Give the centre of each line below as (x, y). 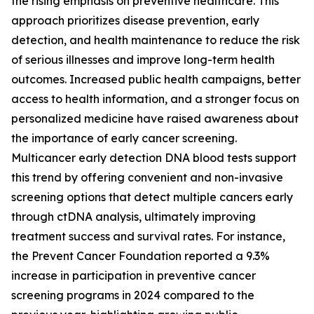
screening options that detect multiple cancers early (152, 197)
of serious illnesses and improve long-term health (143, 60)
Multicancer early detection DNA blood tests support (154, 158)
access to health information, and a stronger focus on (155, 99)
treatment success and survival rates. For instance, (148, 237)
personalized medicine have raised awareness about (155, 119)
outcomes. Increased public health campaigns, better (156, 80)
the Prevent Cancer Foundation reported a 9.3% (141, 256)
